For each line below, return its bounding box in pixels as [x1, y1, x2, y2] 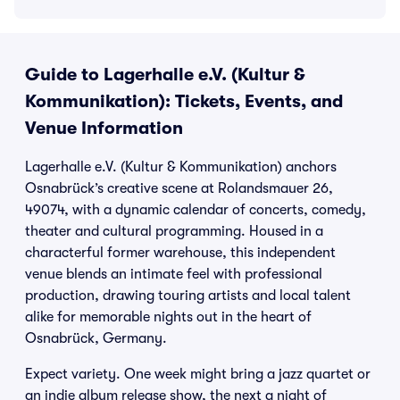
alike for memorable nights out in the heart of [25, 309, 312, 325]
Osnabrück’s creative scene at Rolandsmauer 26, [25, 180, 333, 196]
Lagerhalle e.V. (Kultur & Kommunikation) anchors [25, 159, 337, 175]
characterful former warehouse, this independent [25, 245, 336, 261]
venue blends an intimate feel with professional [25, 266, 322, 282]
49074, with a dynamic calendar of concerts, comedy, [25, 202, 366, 218]
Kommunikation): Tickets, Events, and [25, 91, 343, 112]
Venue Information [25, 118, 183, 138]
